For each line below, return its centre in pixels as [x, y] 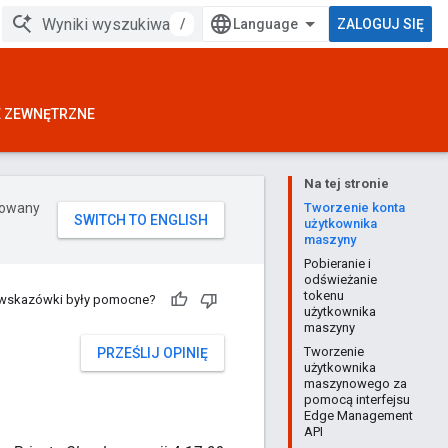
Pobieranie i [337, 263]
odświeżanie [340, 279]
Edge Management [358, 415]
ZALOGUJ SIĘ [380, 24]
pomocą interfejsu [357, 399]
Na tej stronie [346, 183]
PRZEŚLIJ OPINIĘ [152, 353]
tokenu [324, 295]
